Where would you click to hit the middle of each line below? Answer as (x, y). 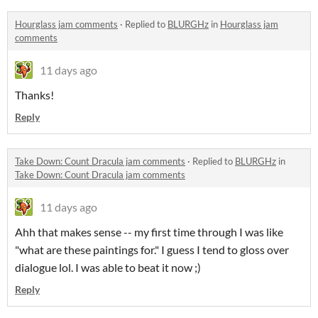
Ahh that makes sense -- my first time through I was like (149, 232)
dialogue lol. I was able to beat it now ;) (108, 268)
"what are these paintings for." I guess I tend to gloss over (152, 250)
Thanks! (34, 95)
